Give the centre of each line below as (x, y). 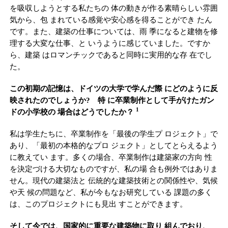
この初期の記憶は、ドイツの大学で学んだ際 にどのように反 (113, 88)
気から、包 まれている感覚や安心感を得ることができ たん (111, 20)
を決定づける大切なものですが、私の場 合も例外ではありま (113, 169)
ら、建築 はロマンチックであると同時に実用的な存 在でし (111, 55)
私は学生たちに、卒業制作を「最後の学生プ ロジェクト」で (113, 134)
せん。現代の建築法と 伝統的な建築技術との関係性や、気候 (113, 180)
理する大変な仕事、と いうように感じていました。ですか (110, 43)
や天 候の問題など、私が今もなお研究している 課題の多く (111, 192)
